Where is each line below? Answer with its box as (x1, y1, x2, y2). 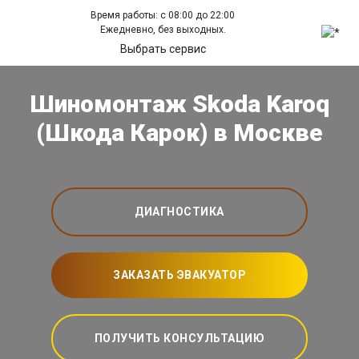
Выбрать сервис (119, 42, 206, 55)
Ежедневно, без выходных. (99, 24, 226, 35)
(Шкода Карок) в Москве (36, 119, 323, 147)
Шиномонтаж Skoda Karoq (30, 90, 329, 119)
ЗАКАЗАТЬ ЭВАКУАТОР (113, 268, 246, 282)
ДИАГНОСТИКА (135, 205, 224, 219)
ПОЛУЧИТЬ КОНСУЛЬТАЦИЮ (94, 332, 265, 345)
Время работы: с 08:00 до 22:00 (91, 10, 236, 21)
